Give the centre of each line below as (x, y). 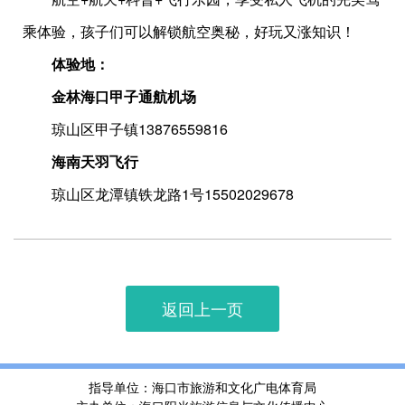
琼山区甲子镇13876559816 (125, 129)
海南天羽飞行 (95, 162)
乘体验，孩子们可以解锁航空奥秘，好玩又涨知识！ (189, 32)
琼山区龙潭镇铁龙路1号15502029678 (158, 194)
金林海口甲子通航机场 (124, 97)
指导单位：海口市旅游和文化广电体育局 (202, 387)
